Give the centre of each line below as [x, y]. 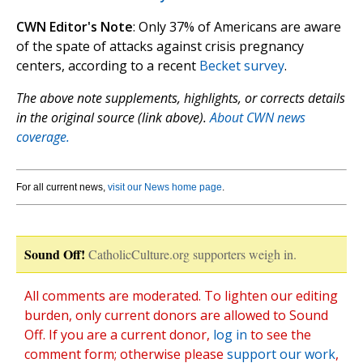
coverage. [43, 137]
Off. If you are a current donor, [119, 335]
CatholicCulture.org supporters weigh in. [192, 254]
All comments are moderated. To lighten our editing [181, 296]
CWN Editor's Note [75, 27]
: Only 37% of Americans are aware [237, 27]
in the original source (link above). [113, 118]
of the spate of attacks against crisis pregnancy [160, 47]
